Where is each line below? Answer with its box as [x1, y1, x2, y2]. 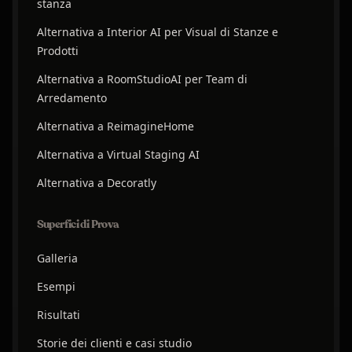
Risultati [36, 307, 80, 323]
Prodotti [36, 43, 79, 59]
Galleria [36, 251, 78, 266]
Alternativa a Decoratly [36, 175, 156, 191]
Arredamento [36, 90, 107, 106]
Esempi [36, 279, 75, 295]
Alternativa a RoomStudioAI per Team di [36, 71, 247, 87]
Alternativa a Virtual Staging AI [36, 147, 200, 163]
